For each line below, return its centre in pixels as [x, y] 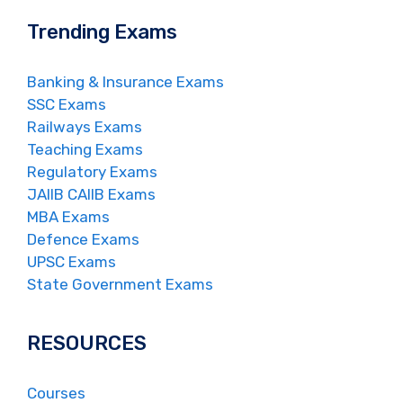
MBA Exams [68, 217]
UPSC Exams [72, 262]
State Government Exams [120, 285]
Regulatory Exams [92, 172]
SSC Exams [67, 105]
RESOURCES [87, 344]
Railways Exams [85, 127]
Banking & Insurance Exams [125, 82]
